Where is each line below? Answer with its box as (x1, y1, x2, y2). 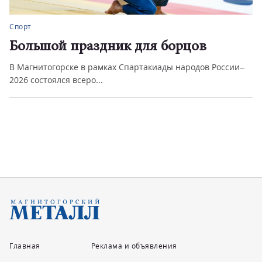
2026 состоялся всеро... (9, 74, 103, 85)
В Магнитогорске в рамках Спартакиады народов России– (9, 61, 244, 73)
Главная (9, 241, 40, 251)
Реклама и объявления (91, 241, 177, 251)
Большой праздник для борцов (9, 40, 206, 54)
